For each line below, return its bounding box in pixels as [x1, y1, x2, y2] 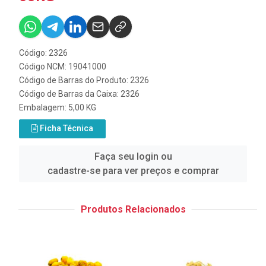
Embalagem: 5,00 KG [19, 102, 96, 112]
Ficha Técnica [38, 123, 93, 133]
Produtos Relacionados [80, 203, 186, 215]
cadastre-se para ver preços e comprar [47, 164, 219, 176]
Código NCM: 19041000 [19, 61, 106, 71]
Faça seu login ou [94, 150, 172, 162]
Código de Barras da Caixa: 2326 [19, 88, 140, 99]
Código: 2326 [19, 47, 68, 58]
